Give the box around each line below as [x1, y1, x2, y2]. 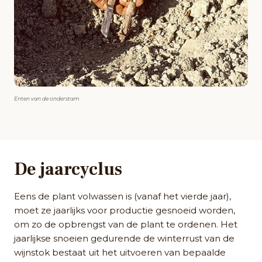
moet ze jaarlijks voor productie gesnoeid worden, [14, 204, 235, 216]
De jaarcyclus [14, 157, 122, 181]
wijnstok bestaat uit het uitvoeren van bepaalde [14, 246, 226, 258]
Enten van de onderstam [14, 95, 80, 102]
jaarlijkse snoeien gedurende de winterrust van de [14, 232, 235, 244]
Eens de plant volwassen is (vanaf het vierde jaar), [14, 190, 231, 202]
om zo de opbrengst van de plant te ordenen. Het [14, 218, 237, 230]
